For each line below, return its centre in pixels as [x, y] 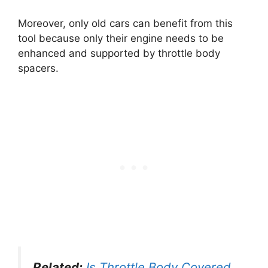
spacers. [40, 68]
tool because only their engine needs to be [121, 38]
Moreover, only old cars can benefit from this [125, 23]
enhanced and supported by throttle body [119, 53]
